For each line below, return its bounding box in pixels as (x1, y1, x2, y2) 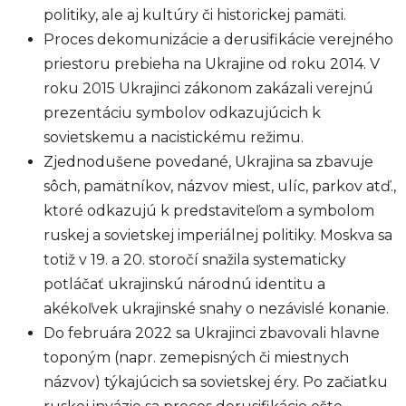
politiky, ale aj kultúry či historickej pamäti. (43, 6, 346, 24)
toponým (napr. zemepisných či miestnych (43, 349, 349, 366)
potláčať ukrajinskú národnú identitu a (43, 275, 325, 293)
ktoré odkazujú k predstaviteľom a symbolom (43, 202, 374, 219)
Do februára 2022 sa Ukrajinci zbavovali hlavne (43, 324, 380, 342)
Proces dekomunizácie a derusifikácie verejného (43, 31, 393, 48)
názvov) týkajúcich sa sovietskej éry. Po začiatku (43, 373, 388, 391)
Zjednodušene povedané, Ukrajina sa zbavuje (43, 153, 373, 170)
